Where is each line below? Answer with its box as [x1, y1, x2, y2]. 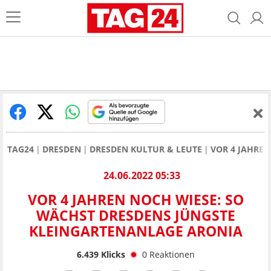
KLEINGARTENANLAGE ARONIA [28, 221, 243, 241]
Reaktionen [149, 248, 195, 260]
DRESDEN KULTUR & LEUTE [90, 143, 202, 155]
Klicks [98, 248, 125, 260]
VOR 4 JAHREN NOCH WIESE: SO [27, 190, 244, 210]
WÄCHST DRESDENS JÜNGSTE [36, 206, 235, 226]
